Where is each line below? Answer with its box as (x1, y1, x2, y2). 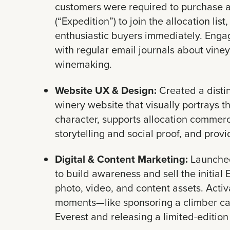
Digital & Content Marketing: (55, 151, 188, 167)
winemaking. (55, 56, 112, 72)
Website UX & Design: (55, 82, 157, 98)
